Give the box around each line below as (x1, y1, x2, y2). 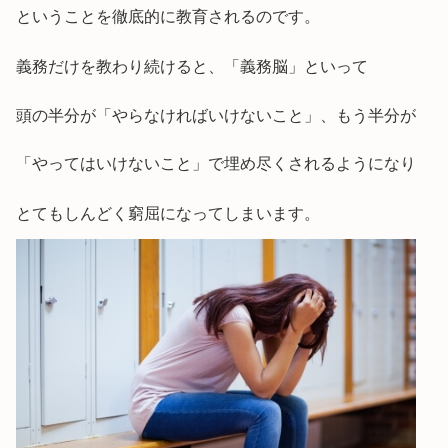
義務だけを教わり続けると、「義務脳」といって (16, 57, 368, 75)
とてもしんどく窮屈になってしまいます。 (16, 204, 320, 222)
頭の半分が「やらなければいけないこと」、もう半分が (16, 107, 416, 125)
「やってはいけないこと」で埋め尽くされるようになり (16, 155, 416, 173)
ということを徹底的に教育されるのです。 (16, 7, 320, 25)
